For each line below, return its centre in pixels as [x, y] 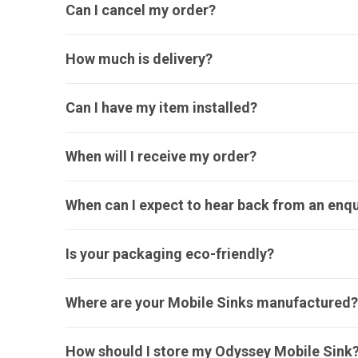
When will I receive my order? [161, 156]
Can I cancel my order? [141, 10]
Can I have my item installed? [161, 107]
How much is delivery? [139, 59]
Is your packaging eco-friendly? [170, 254]
